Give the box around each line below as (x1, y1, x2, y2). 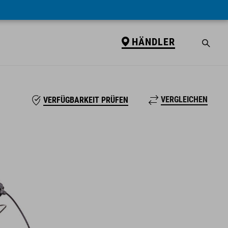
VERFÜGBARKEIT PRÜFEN (43, 95, 129, 105)
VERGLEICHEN (161, 95, 208, 104)
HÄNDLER (131, 35, 175, 48)
